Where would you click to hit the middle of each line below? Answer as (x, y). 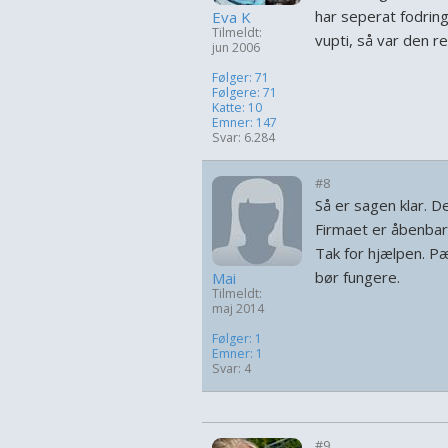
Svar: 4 (231, 368)
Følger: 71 (240, 77)
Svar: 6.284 (243, 137)
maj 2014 (238, 308)
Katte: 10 (237, 107)
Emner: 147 (244, 122)
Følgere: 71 (244, 92)
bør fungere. (357, 277)
